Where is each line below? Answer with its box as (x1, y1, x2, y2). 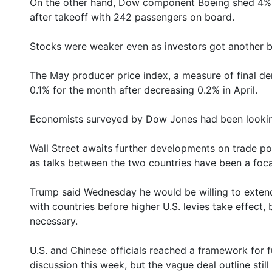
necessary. (30, 215, 78, 227)
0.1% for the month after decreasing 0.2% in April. (30, 84, 257, 96)
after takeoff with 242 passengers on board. (30, 11, 234, 23)
